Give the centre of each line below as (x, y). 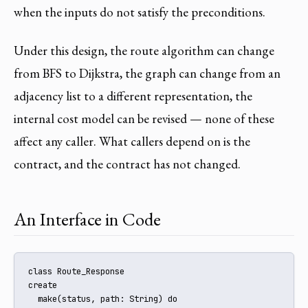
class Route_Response (76, 272)
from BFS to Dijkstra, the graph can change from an (147, 73)
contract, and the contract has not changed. (127, 164)
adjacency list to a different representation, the (133, 96)
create (43, 285)
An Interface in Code (87, 219)
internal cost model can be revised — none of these (144, 118)
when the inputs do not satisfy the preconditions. (140, 12)
